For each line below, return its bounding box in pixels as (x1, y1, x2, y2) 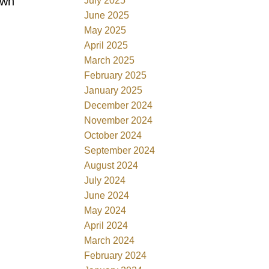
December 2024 (84, 100, 153, 110)
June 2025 (84, 10, 130, 20)
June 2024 (84, 190, 130, 201)
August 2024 (84, 160, 139, 171)
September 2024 (84, 145, 156, 156)
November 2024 (84, 115, 153, 125)
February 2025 (84, 70, 147, 80)
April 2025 (84, 40, 128, 50)
